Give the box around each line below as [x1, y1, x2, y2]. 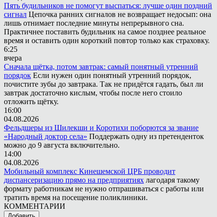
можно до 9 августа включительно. [4, 140, 120, 149]
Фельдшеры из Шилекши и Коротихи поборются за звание [4, 123, 199, 132]
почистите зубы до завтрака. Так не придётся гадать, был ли [4, 79, 203, 88]
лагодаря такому [146, 175, 200, 184]
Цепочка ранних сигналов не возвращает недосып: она [29, 10, 211, 18]
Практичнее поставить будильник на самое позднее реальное [4, 27, 206, 36]
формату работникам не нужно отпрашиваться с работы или [4, 184, 204, 193]
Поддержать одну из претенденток [89, 132, 204, 140]
